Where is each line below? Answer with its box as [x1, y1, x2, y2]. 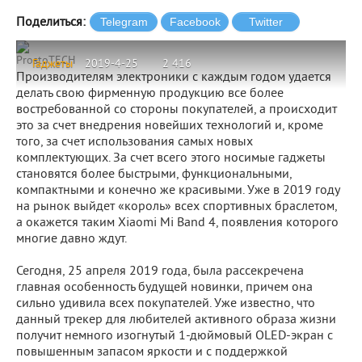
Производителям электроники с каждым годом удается [16, 69, 331, 86]
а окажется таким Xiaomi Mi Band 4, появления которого [16, 215, 339, 231]
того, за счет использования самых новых [16, 134, 253, 150]
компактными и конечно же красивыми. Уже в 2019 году [16, 183, 339, 199]
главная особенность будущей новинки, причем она [16, 280, 313, 296]
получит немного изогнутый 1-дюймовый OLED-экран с [16, 328, 333, 344]
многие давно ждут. [16, 231, 127, 247]
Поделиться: [16, 15, 86, 31]
